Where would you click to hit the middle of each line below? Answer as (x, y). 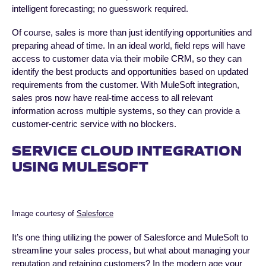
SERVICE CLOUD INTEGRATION (127, 149)
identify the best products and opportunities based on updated (130, 72)
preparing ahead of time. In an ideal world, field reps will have (129, 46)
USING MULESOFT (80, 165)
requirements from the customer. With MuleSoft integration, (126, 85)
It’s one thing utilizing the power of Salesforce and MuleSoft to (130, 237)
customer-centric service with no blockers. (94, 124)
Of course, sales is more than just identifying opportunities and (132, 33)
